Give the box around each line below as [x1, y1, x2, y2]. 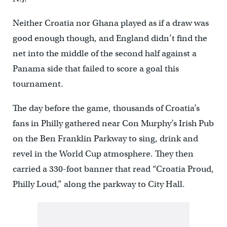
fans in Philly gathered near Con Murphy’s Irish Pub [12, 118, 214, 129]
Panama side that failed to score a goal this [12, 63, 179, 74]
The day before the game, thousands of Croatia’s [12, 103, 200, 114]
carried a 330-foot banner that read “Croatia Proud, [12, 164, 214, 175]
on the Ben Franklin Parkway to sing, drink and [12, 133, 198, 144]
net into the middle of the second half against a [12, 48, 197, 59]
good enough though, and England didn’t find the [12, 33, 207, 44]
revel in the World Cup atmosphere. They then [12, 148, 194, 160]
